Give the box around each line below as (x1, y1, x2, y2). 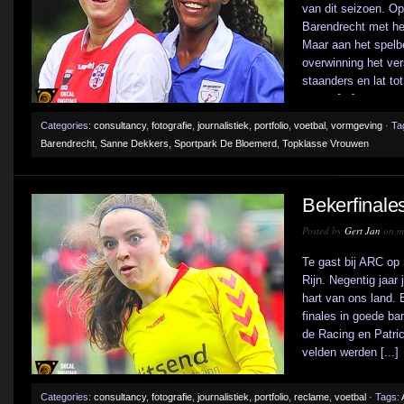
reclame (294, 391, 329, 402)
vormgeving (331, 120, 382, 131)
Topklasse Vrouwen (282, 138, 369, 149)
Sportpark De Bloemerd (174, 138, 277, 149)
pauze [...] (302, 92, 355, 106)
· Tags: (366, 391, 401, 402)
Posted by (302, 224, 344, 237)
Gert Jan (344, 224, 381, 237)
